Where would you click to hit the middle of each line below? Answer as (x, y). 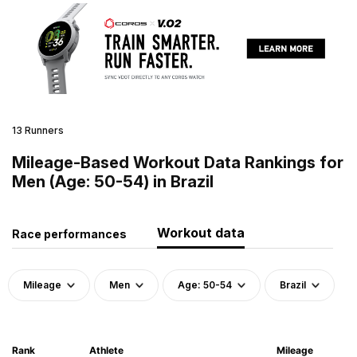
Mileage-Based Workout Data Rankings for (178, 162)
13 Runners (38, 130)
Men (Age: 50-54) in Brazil (113, 181)
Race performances (69, 233)
